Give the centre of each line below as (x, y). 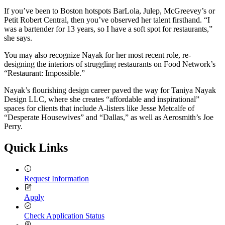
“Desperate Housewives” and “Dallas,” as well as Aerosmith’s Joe (109, 118)
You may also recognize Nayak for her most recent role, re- (97, 55)
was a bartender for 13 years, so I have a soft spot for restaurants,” (108, 29)
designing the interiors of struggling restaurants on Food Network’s (110, 64)
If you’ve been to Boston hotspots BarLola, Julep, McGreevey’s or (109, 11)
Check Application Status (64, 216)
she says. (19, 38)
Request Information (57, 179)
